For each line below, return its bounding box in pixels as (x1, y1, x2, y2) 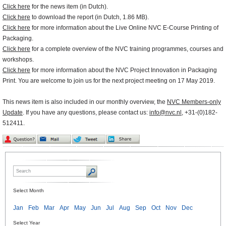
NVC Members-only (167, 98, 221, 106)
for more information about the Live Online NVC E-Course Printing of (30, 24, 218, 32)
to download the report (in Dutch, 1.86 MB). (30, 14, 149, 21)
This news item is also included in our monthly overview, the (3, 98, 167, 106)
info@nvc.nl (149, 109, 182, 117)
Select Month (13, 188, 44, 194)
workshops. (3, 56, 34, 64)
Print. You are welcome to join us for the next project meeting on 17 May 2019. (3, 77, 215, 85)
